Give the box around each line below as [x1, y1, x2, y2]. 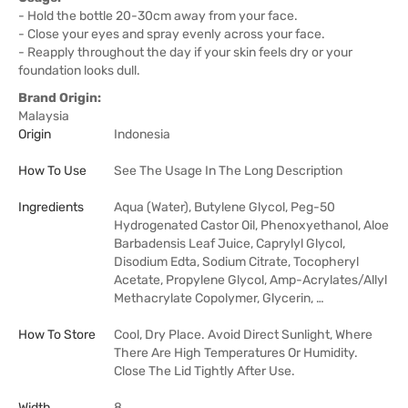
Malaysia [18, 108, 69, 124]
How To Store [18, 327, 96, 342]
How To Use [18, 163, 87, 178]
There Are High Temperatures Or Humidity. [114, 345, 358, 361]
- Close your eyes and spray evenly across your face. [18, 26, 325, 42]
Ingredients [18, 199, 84, 215]
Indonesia [114, 127, 170, 142]
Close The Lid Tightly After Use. [114, 363, 295, 379]
